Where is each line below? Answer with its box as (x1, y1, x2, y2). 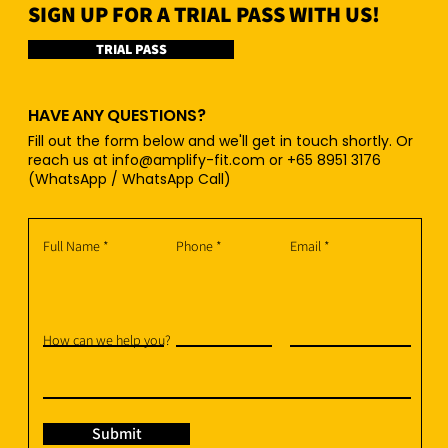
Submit (91, 423, 142, 445)
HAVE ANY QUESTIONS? (28, 104, 206, 128)
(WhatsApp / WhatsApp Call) (28, 169, 231, 190)
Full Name (43, 237, 100, 256)
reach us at (28, 150, 112, 171)
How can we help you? (43, 331, 171, 350)
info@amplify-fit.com (112, 150, 265, 171)
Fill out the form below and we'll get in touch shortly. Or (28, 131, 413, 152)
